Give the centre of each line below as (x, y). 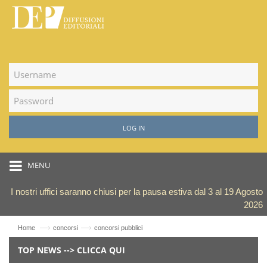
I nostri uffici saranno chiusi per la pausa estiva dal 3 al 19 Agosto (137, 191)
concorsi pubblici (118, 227)
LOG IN (133, 128)
